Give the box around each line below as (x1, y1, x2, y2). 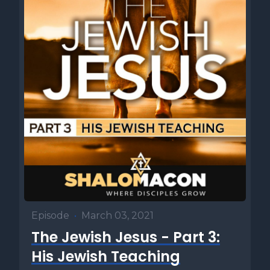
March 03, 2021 (81, 210, 154, 221)
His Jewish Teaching (31, 246, 180, 266)
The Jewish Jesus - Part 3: (31, 227, 220, 247)
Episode (31, 210, 69, 221)
